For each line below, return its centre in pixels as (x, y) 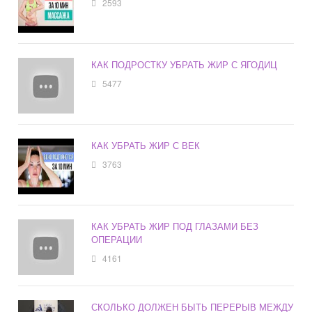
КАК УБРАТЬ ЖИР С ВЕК (146, 146)
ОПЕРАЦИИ (117, 240)
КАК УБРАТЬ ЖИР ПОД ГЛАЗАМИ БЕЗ (175, 226)
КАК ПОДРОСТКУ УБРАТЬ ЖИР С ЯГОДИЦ (185, 65)
